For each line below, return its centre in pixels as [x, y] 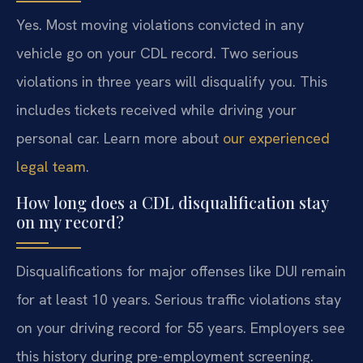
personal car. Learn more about [120, 139]
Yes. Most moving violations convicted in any [160, 25]
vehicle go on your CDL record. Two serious [157, 53]
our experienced [276, 139]
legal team [51, 167]
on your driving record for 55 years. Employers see [181, 327]
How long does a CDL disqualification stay [172, 202]
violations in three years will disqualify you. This [172, 82]
